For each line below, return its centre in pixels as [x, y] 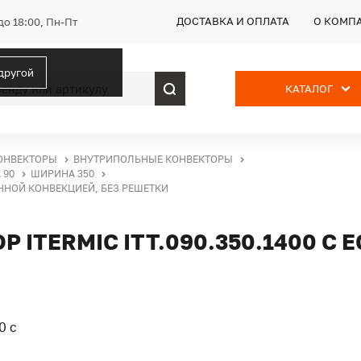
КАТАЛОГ [309, 89]
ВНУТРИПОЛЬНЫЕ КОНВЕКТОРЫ [153, 159]
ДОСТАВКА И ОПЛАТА [233, 21]
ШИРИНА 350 [62, 174]
